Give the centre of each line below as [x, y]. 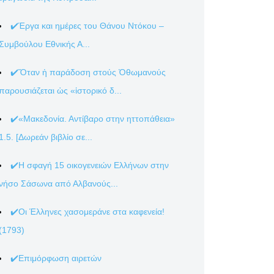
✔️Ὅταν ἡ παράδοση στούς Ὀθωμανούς [88, 72]
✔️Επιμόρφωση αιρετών [56, 258]
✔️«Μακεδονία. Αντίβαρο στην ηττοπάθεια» [93, 119]
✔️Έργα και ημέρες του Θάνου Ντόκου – [87, 26]
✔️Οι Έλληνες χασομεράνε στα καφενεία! [87, 212]
